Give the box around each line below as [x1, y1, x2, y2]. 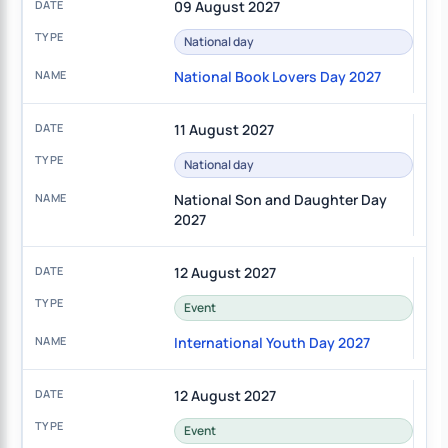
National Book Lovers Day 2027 [173, 67, 381, 87]
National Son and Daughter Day [173, 190, 387, 210]
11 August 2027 [173, 120, 274, 140]
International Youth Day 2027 [173, 333, 370, 353]
